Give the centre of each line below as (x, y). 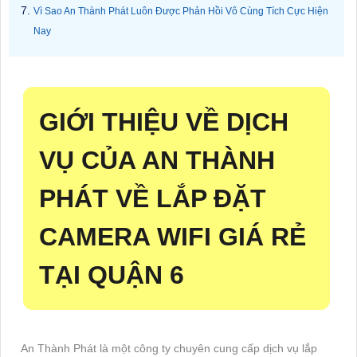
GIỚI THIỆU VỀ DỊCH (164, 122)
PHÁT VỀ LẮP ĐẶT (153, 198)
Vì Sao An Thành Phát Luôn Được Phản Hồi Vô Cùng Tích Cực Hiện (181, 11)
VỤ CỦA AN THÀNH (157, 160)
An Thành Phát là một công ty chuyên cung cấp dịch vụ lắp (169, 348)
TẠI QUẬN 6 (112, 275)
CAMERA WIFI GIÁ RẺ (173, 236)
